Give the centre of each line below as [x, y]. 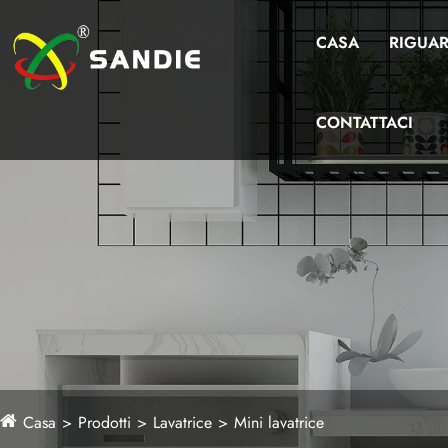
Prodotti [104, 422]
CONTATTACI [364, 122]
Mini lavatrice [279, 422]
